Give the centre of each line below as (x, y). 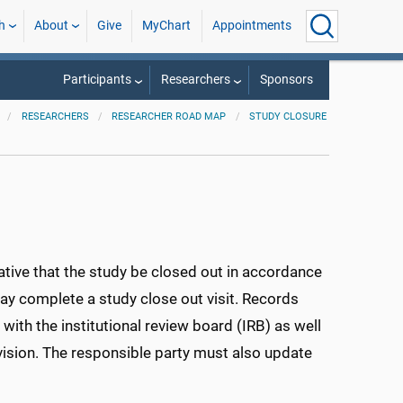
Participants (97, 80)
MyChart (167, 26)
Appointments (251, 26)
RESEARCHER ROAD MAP (169, 116)
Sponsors (286, 80)
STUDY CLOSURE (288, 116)
